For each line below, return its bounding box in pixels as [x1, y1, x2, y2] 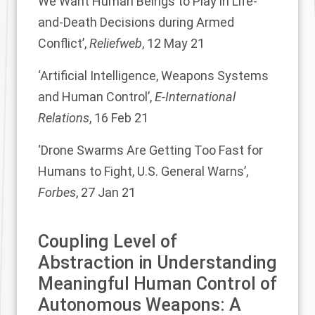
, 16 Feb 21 [89, 110, 148, 125]
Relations [38, 110, 89, 125]
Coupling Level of [38, 231, 177, 252]
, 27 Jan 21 [76, 185, 136, 200]
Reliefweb [89, 36, 142, 51]
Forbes [38, 185, 76, 200]
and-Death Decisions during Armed [38, 15, 234, 30]
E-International [155, 89, 236, 104]
